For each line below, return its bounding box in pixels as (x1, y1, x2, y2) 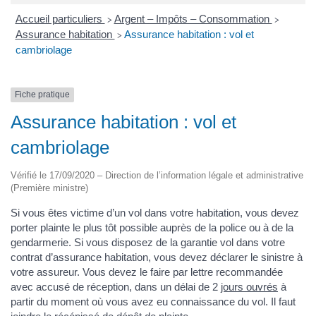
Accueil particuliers (15, 13, 105, 25)
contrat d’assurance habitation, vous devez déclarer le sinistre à (11, 250, 303, 263)
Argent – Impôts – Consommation (114, 13, 272, 25)
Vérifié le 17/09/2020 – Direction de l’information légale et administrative (11, 169, 303, 181)
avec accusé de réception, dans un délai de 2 (11, 280, 221, 293)
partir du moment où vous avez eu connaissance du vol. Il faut (11, 295, 296, 308)
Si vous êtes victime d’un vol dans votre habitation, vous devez (11, 206, 299, 219)
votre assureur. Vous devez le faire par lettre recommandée (11, 265, 283, 278)
